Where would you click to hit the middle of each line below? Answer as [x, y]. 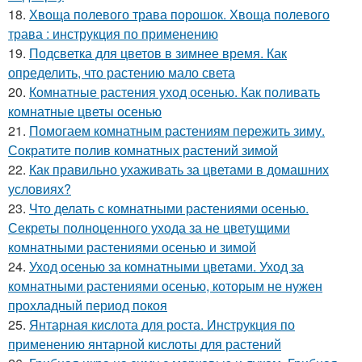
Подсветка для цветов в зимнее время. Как [158, 53]
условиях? [40, 188]
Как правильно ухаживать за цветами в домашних [179, 169]
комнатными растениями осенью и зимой [132, 246]
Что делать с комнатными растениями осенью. [169, 208]
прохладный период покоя [88, 305]
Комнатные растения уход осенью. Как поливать [175, 91]
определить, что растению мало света [122, 72]
